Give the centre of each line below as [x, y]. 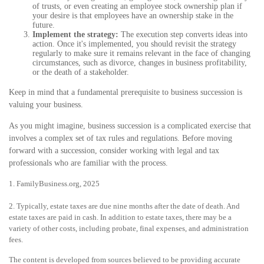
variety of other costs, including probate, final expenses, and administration [129, 229]
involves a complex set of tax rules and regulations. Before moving [121, 138]
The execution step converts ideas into [183, 35]
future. [44, 25]
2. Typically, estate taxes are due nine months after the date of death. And [124, 206]
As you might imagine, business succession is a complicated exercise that [130, 126]
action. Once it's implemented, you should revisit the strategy [134, 44]
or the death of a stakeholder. [81, 72]
